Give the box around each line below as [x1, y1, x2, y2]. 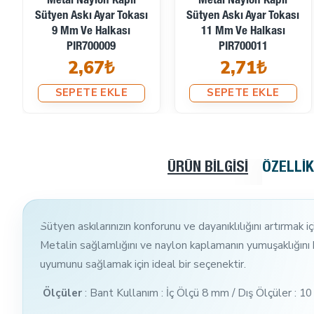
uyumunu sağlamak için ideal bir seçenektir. [40, 256, 246, 271]
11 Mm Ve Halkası [200, 25, 285, 38]
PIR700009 [67, 41, 116, 53]
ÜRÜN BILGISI [168, 160, 248, 176]
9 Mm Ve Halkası [52, 25, 131, 38]
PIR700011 [218, 41, 268, 53]
